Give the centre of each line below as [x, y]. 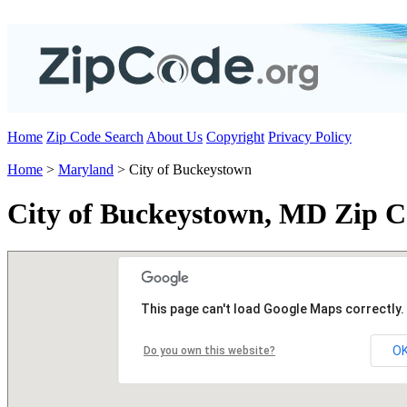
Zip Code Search [95, 137]
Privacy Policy [310, 137]
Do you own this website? [209, 350]
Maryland [86, 169]
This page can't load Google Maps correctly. [273, 308]
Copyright [235, 137]
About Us [174, 137]
